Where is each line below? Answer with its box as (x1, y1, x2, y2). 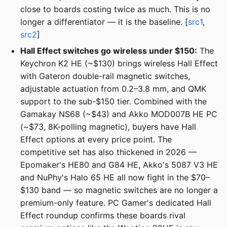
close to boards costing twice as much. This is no (20, 4, 210, 15)
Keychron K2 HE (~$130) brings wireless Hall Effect (20, 58, 218, 68)
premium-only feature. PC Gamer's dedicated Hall (20, 197, 211, 208)
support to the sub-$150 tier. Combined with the (20, 96, 207, 106)
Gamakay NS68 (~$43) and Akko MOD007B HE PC (20, 108, 217, 119)
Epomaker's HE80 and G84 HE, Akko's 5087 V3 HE (20, 159, 218, 170)
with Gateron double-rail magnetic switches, (20, 70, 190, 81)
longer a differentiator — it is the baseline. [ (20, 17, 188, 27)
